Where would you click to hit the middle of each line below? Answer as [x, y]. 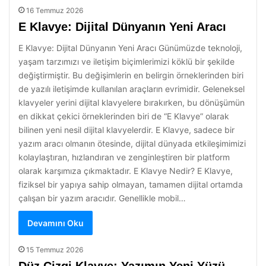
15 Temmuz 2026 [55, 250]
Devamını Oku [56, 223]
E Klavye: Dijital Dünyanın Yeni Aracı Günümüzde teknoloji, [130, 48]
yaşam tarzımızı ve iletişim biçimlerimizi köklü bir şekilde [126, 61]
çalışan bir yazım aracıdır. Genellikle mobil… [102, 198]
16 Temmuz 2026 [55, 10]
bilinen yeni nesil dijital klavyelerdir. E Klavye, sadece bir [126, 130]
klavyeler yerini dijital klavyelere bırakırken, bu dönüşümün [132, 102]
